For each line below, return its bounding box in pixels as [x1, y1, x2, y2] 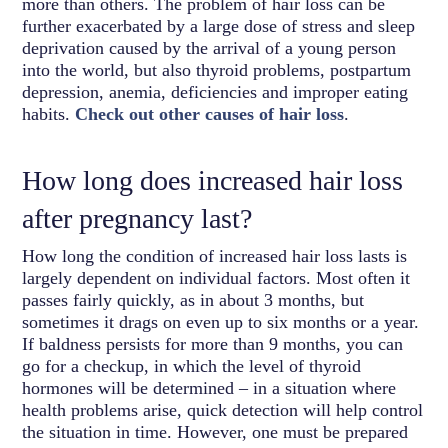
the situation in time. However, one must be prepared [22, 422, 409, 442]
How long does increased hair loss [22, 165, 404, 196]
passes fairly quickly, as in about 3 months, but [22, 290, 365, 310]
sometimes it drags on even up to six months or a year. [22, 312, 420, 332]
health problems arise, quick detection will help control [22, 400, 424, 420]
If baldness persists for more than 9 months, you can [22, 334, 404, 354]
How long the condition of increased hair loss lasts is [22, 246, 408, 266]
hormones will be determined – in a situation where [22, 378, 397, 398]
